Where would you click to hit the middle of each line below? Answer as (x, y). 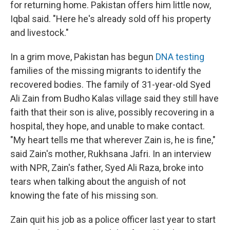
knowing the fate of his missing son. (84, 195)
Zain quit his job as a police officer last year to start (113, 219)
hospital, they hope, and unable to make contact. (108, 126)
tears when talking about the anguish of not (98, 181)
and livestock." (40, 32)
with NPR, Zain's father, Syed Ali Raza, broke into (107, 167)
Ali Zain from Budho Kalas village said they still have (114, 98)
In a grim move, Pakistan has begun (83, 56)
